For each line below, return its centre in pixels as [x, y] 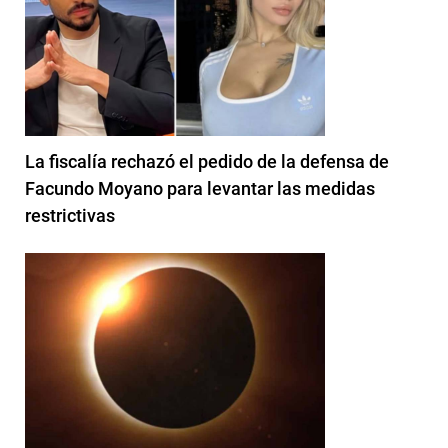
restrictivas [70, 215]
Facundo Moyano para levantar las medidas [200, 188]
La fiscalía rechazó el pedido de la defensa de [207, 161]
